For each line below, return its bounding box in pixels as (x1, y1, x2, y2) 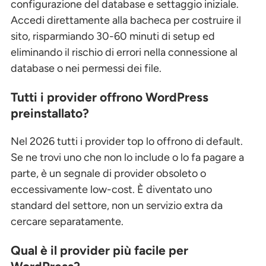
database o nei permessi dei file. (11, 61, 161, 75)
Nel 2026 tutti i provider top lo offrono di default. (11, 134, 243, 148)
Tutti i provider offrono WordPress (11, 89, 208, 104)
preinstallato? (11, 105, 89, 121)
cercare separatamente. (11, 214, 123, 228)
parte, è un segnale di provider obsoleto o (11, 166, 206, 180)
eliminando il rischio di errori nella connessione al (11, 45, 237, 59)
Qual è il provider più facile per (11, 242, 188, 258)
